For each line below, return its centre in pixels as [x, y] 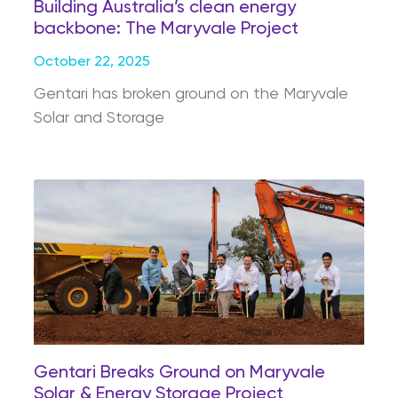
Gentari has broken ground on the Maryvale [191, 94]
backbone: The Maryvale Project [166, 29]
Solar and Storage [99, 118]
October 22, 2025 [92, 62]
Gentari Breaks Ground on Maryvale [179, 373]
